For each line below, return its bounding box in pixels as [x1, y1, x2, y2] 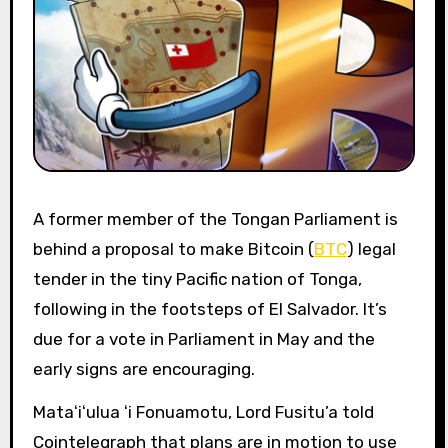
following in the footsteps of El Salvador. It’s [32, 299, 387, 320]
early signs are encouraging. [32, 359, 255, 380]
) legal [346, 239, 396, 260]
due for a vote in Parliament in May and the [32, 329, 375, 350]
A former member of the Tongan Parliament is [32, 209, 44, 230]
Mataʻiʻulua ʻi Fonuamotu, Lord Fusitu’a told [32, 402, 374, 423]
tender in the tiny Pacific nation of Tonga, [32, 269, 362, 290]
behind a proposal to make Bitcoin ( [32, 239, 314, 260]
